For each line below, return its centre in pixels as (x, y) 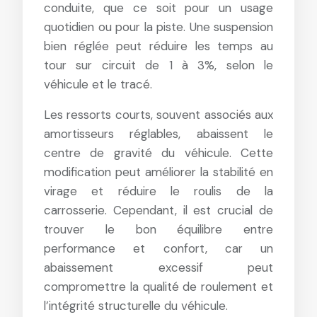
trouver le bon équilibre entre (158, 229)
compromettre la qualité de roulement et (158, 287)
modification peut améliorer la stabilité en (158, 172)
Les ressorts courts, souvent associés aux (158, 115)
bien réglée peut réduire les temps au (158, 46)
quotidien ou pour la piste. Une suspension (158, 27)
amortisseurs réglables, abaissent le (158, 134)
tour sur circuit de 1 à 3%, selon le (158, 65)
